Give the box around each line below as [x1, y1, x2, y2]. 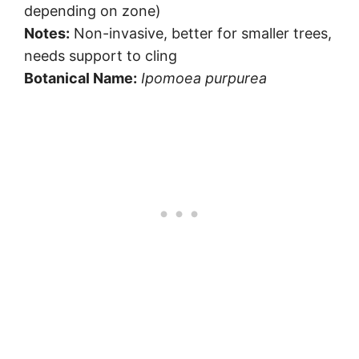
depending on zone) [24, 2, 161, 19]
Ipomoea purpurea [141, 69, 267, 87]
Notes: [24, 24, 70, 42]
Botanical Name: [24, 69, 137, 87]
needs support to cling [24, 46, 177, 64]
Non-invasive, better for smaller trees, [70, 24, 332, 42]
